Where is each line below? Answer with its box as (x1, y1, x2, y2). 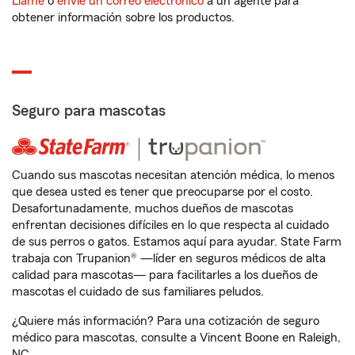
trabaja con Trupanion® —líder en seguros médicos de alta (12, 252, 326, 265)
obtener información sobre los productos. (12, 11, 235, 24)
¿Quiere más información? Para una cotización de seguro (12, 315, 319, 327)
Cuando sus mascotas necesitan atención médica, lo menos (12, 169, 334, 181)
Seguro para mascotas (12, 103, 166, 119)
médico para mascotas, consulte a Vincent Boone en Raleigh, (12, 331, 341, 344)
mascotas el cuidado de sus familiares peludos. (12, 285, 264, 298)
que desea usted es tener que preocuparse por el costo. (12, 185, 313, 198)
